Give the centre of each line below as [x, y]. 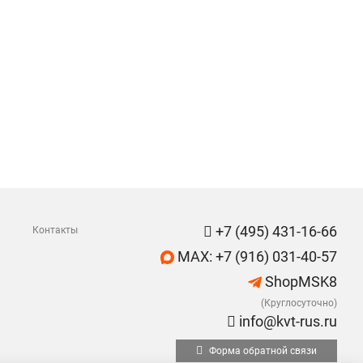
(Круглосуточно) [299, 303]
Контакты [55, 230]
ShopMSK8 [299, 282]
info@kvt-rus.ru [286, 321]
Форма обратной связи [262, 351]
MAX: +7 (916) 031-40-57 [256, 256]
